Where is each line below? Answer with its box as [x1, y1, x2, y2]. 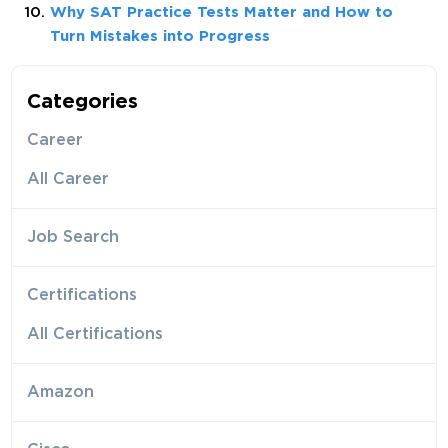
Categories [27, 92, 139, 111]
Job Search [27, 229, 120, 245]
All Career [27, 171, 110, 187]
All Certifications [27, 326, 164, 342]
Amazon [27, 384, 95, 400]
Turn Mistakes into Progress [50, 29, 271, 43]
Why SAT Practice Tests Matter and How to [50, 5, 394, 19]
